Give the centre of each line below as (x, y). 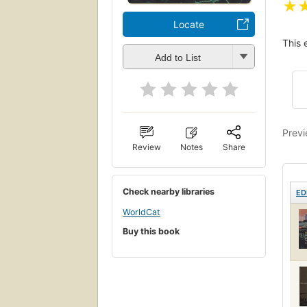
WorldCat (142, 212)
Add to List (178, 57)
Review (147, 147)
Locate (189, 25)
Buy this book (151, 232)
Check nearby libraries (169, 192)
